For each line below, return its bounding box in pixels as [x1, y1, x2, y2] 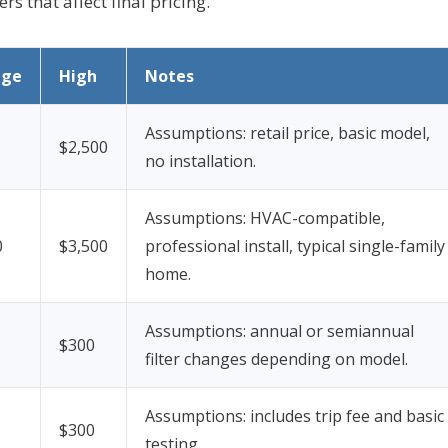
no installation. [145, 149, 256, 172]
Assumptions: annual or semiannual [145, 319, 414, 342]
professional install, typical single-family [145, 234, 445, 257]
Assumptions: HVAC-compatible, [145, 206, 385, 229]
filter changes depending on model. [145, 347, 408, 370]
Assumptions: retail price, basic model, [145, 121, 430, 144]
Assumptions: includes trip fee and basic [145, 404, 444, 427]
